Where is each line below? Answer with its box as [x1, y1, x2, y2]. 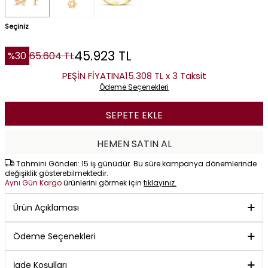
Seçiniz [5, 22, 29, 32]
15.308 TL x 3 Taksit [124, 69, 206, 83]
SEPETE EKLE [105, 108, 163, 123]
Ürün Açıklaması [13, 202, 79, 214]
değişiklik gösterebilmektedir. [5, 168, 108, 179]
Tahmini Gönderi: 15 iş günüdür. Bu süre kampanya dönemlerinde [14, 159, 257, 169]
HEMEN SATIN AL [96, 137, 172, 151]
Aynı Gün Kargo [5, 178, 63, 188]
